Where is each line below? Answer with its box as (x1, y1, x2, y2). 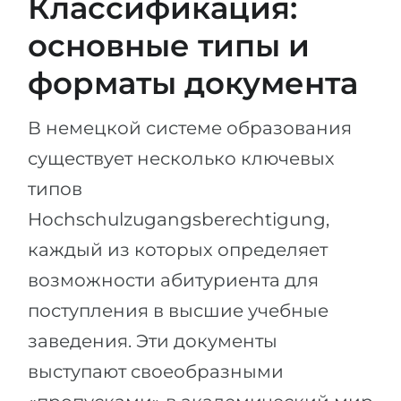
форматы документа (28, 64, 358, 102)
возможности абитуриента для (28, 269, 319, 291)
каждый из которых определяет (28, 238, 328, 260)
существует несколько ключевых (28, 147, 335, 169)
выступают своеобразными (28, 360, 284, 382)
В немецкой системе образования (28, 116, 352, 139)
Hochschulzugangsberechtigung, (28, 208, 329, 230)
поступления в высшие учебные (28, 299, 328, 321)
